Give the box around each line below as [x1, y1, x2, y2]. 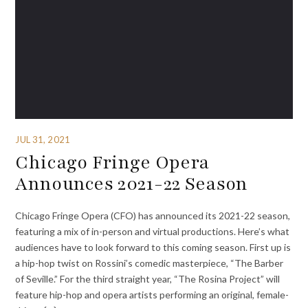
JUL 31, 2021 [15, 133, 70, 145]
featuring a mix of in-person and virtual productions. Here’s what [15, 225, 290, 238]
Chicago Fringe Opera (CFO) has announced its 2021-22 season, [15, 210, 291, 222]
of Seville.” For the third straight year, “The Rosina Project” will [15, 273, 280, 285]
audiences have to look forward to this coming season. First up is [15, 241, 291, 254]
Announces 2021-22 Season [15, 170, 248, 196]
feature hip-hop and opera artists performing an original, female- [15, 289, 289, 301]
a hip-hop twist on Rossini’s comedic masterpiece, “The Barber [15, 257, 284, 269]
